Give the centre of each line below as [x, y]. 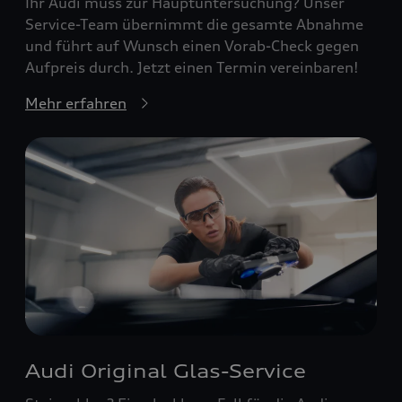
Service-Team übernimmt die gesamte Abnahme [194, 25]
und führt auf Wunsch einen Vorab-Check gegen [192, 46]
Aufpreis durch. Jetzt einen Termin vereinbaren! [192, 68]
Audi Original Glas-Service [166, 371]
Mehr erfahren [76, 104]
